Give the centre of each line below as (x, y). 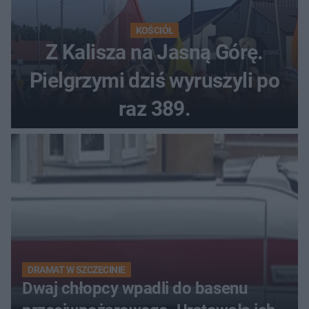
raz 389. (154, 109)
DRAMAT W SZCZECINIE (77, 270)
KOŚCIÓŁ (154, 31)
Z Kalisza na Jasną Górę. (154, 52)
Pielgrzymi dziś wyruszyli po (154, 81)
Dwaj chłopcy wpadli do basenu (135, 289)
